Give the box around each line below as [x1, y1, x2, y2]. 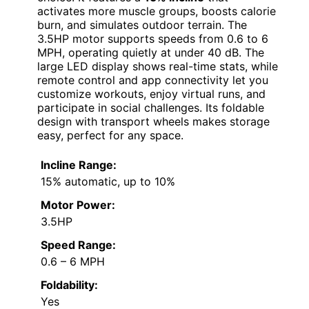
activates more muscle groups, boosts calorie [37, 4, 276, 19]
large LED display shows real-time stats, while [37, 59, 278, 74]
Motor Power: [41, 198, 115, 212]
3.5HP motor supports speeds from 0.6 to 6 [37, 32, 268, 46]
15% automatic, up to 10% [41, 175, 175, 189]
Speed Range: [41, 238, 116, 252]
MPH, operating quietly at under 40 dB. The [37, 46, 264, 60]
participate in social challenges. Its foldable [37, 101, 264, 115]
